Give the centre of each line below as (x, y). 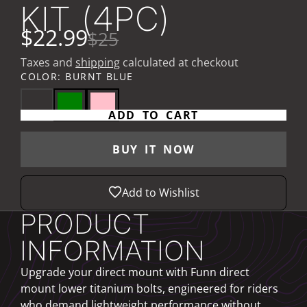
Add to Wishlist (160, 193)
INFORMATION (113, 250)
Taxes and (48, 63)
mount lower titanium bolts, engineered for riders (150, 288)
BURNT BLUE (99, 77)
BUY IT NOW (153, 149)
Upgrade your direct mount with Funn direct (135, 272)
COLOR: (43, 77)
